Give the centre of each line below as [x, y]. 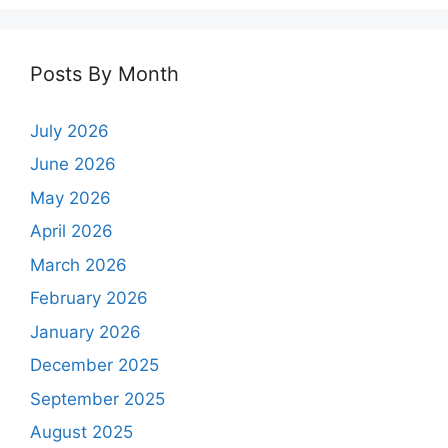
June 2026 [73, 164]
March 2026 [78, 264]
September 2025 [97, 398]
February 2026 [89, 298]
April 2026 [71, 231]
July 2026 [69, 130]
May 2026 [70, 197]
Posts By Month [104, 73]
